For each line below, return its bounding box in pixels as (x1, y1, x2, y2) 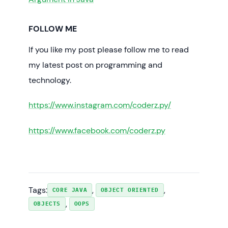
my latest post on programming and (28, 60, 162, 71)
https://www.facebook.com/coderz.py (28, 125, 165, 136)
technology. (28, 75, 71, 86)
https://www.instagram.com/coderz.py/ (28, 100, 171, 111)
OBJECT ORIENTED (100, 186, 159, 193)
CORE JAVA (52, 186, 88, 193)
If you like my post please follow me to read (28, 44, 189, 55)
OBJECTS (33, 199, 61, 207)
